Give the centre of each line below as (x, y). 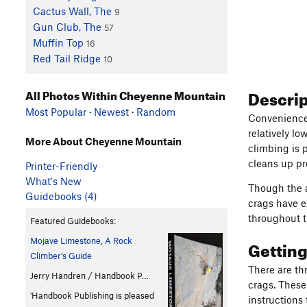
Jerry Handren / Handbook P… (89, 275)
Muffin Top (58, 43)
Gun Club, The (67, 27)
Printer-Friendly (61, 165)
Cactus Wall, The (72, 11)
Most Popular (56, 111)
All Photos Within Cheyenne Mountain (125, 94)
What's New (53, 181)
